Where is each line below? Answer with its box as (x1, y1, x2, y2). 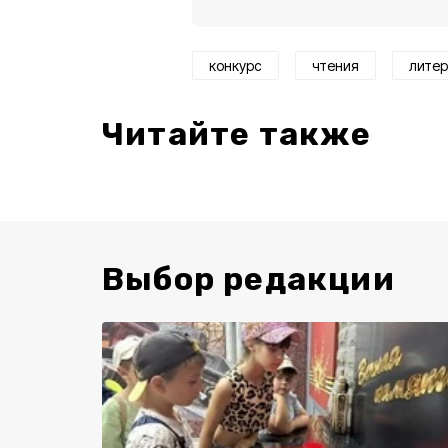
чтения (312, 57, 359, 75)
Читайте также (102, 115, 372, 154)
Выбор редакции (102, 260, 395, 299)
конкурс (209, 57, 262, 75)
